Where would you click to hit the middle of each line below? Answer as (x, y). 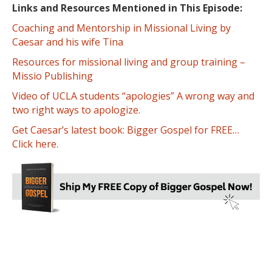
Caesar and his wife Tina (68, 42)
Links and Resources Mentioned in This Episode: (127, 8)
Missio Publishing (53, 76)
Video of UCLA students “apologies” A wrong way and (133, 96)
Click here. (35, 144)
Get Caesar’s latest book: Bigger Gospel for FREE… (126, 130)
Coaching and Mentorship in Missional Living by (121, 28)
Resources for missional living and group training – (129, 62)
